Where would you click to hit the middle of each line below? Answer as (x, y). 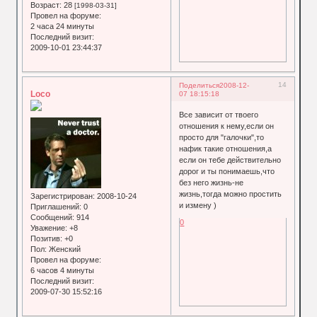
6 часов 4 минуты (63, 270)
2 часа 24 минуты (63, 26)
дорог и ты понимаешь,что (227, 171)
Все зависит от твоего (219, 114)
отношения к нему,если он (227, 126)
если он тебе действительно (230, 160)
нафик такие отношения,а (226, 148)
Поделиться (200, 86)
